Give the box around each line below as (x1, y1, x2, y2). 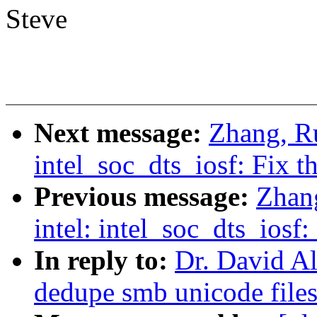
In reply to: (34, 245, 175, 276)
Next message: (34, 117, 209, 149)
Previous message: (34, 181, 256, 212)
